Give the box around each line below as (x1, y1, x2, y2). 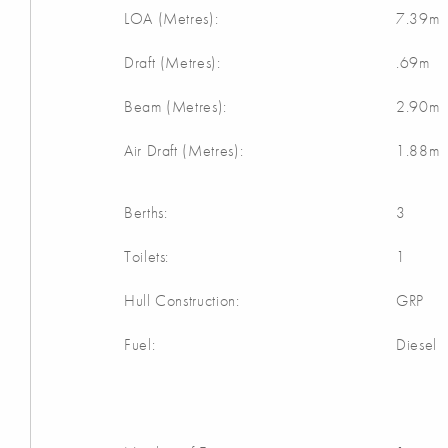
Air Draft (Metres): (124, 140, 244, 162)
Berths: (124, 202, 168, 224)
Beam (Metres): (124, 96, 227, 118)
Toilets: (124, 246, 170, 268)
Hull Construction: (124, 290, 240, 312)
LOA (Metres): (124, 8, 219, 30)
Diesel (396, 334, 437, 356)
